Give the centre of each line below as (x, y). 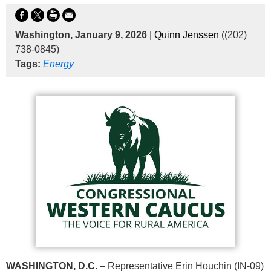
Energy (58, 64)
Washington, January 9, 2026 (82, 35)
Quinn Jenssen (187, 35)
